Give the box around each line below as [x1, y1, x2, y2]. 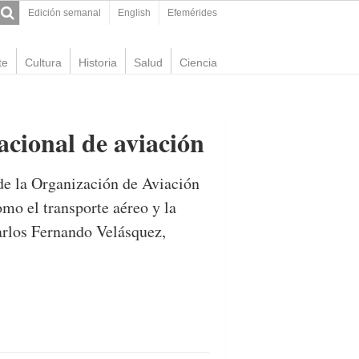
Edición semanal [28, 7, 101, 18]
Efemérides [167, 7, 217, 18]
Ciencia [179, 56, 217, 69]
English [118, 7, 151, 18]
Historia [79, 56, 117, 69]
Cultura [25, 56, 62, 69]
